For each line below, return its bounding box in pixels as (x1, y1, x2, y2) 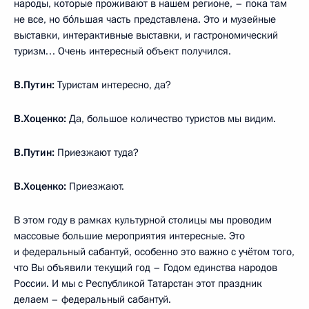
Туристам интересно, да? (57, 78, 171, 92)
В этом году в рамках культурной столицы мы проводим (14, 213, 272, 227)
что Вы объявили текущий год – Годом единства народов (14, 261, 277, 275)
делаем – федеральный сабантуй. (14, 292, 171, 306)
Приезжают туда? (57, 146, 139, 159)
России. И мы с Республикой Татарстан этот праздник (14, 277, 262, 290)
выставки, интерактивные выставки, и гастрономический (14, 28, 278, 42)
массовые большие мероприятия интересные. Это (14, 229, 245, 243)
